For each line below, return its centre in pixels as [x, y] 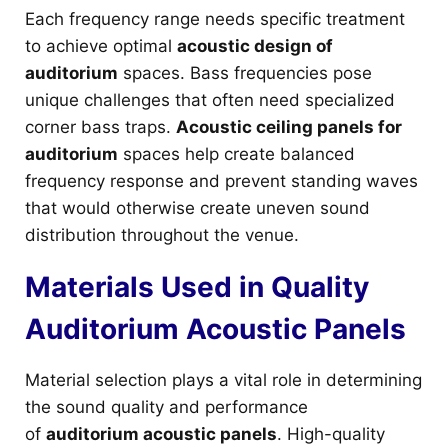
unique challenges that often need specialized [210, 99]
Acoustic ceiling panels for [289, 126]
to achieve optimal [101, 45]
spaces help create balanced [236, 153]
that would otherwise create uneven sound [197, 207]
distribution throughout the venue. [162, 234]
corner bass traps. [100, 126]
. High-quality [331, 433]
